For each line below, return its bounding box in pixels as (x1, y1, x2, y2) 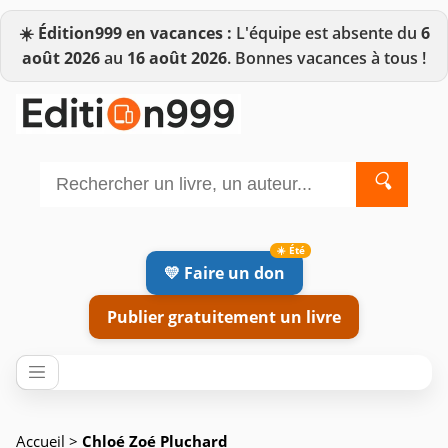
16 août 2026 (127, 47, 227, 69)
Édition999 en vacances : (37, 22, 232, 44)
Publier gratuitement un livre (107, 305, 341, 328)
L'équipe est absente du (231, 22, 421, 44)
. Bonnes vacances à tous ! (227, 47, 426, 69)
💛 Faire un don (163, 261, 285, 284)
